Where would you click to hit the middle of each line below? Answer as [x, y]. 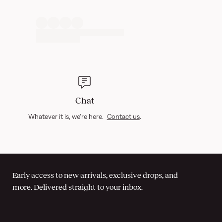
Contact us [123, 116]
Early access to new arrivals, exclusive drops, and [95, 175]
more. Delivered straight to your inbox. [78, 187]
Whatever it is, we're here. [66, 116]
